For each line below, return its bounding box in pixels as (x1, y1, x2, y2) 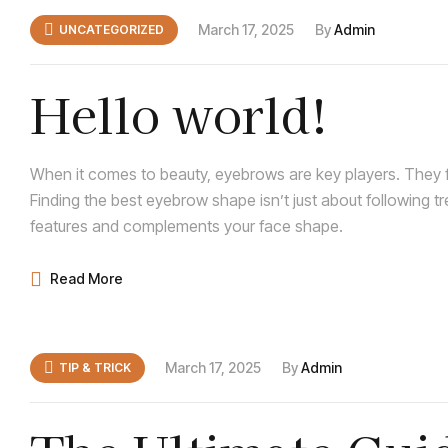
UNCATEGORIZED (59, 22, 164, 38)
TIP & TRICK (59, 359, 131, 375)
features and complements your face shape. (30, 216, 343, 237)
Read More (50, 270, 123, 288)
